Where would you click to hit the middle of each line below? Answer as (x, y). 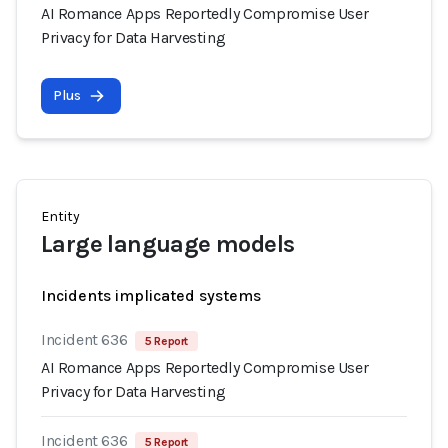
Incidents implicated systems (151, 295)
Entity (60, 216)
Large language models (168, 244)
